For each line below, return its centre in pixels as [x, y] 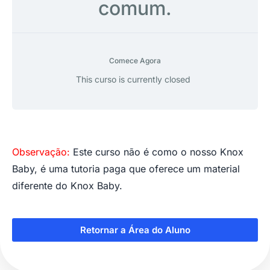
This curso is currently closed [133, 79]
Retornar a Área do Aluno [135, 230]
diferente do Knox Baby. [67, 186]
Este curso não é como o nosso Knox [157, 152]
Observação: [41, 152]
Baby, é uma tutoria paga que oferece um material [126, 169]
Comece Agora [135, 61]
